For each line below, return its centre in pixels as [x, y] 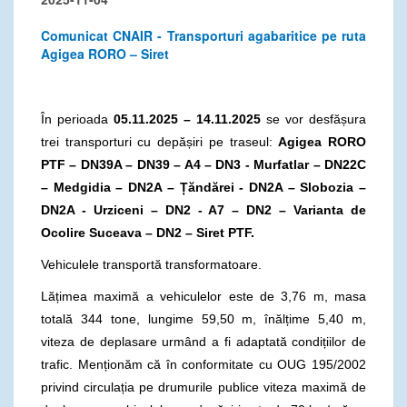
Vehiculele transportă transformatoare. [157, 264]
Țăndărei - [214, 187]
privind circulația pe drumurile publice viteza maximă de [203, 387]
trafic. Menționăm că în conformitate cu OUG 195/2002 [203, 364]
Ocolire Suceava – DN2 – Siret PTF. [148, 232]
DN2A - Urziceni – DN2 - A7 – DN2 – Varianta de [203, 209]
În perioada [77, 119]
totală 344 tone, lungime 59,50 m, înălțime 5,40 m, [203, 318]
